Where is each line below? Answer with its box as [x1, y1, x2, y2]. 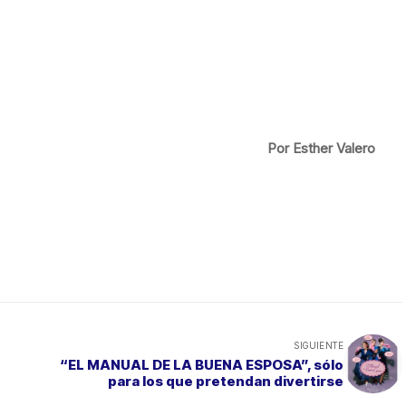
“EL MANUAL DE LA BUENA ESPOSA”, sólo [60, 355, 343, 373]
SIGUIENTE [295, 339, 343, 351]
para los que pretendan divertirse [108, 372, 343, 390]
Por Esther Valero [267, 140, 375, 157]
